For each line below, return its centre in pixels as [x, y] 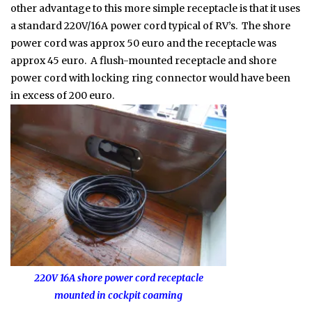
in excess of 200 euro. [62, 95]
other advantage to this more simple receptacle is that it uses [155, 8]
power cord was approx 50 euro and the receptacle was [143, 43]
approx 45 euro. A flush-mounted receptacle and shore [143, 60]
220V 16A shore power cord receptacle [118, 278]
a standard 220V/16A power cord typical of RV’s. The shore [150, 25]
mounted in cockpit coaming [118, 296]
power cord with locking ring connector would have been [150, 78]
